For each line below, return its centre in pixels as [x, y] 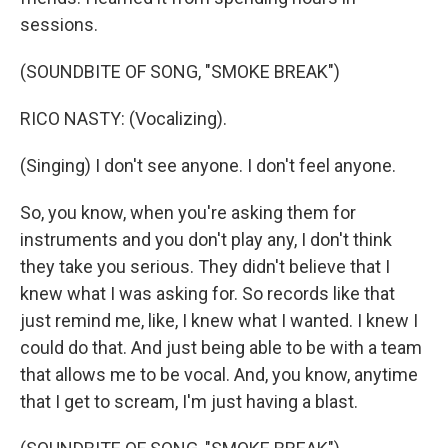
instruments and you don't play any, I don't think [206, 239]
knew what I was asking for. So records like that [207, 293]
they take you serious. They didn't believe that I [205, 266]
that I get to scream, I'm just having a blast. [189, 401]
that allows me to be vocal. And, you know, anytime [219, 374]
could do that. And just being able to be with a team [221, 347]
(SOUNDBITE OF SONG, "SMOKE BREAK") [180, 71]
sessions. [59, 24]
